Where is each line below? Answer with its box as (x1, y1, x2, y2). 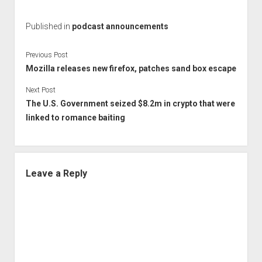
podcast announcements (71, 21, 168, 31)
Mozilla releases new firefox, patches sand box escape (25, 63, 236, 73)
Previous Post (25, 50, 68, 59)
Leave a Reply (25, 167, 87, 179)
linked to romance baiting (25, 112, 125, 122)
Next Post (25, 85, 56, 94)
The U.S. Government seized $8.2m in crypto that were (25, 98, 235, 108)
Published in (25, 21, 72, 31)
